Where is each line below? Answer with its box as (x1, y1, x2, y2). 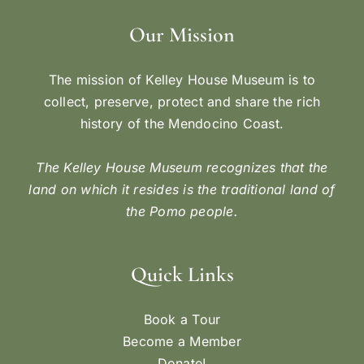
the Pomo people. (126, 203, 238, 220)
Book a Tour (143, 311, 221, 328)
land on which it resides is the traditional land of (28, 181, 336, 198)
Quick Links (130, 262, 234, 288)
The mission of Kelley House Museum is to (48, 71, 316, 89)
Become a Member (123, 333, 241, 350)
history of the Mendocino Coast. (80, 115, 284, 132)
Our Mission (129, 22, 235, 48)
